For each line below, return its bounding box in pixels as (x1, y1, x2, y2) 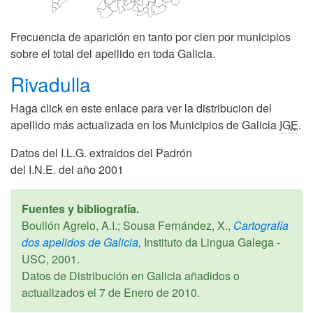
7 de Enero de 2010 (99, 284, 197, 300)
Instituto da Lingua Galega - (141, 233, 280, 250)
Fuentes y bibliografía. (22, 200, 139, 217)
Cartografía (231, 217, 289, 233)
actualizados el (22, 284, 99, 300)
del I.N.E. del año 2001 (10, 161, 124, 177)
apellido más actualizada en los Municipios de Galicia (10, 116, 279, 133)
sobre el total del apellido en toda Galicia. (10, 45, 215, 61)
